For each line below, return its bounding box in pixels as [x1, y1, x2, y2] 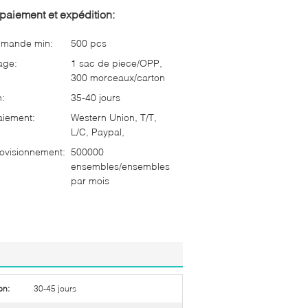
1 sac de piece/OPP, [71, 57, 162, 69]
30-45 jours [34, 283, 76, 294]
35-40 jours [71, 91, 120, 103]
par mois [71, 175, 109, 186]
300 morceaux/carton [71, 71, 165, 83]
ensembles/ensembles [71, 160, 170, 172]
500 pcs [71, 37, 107, 49]
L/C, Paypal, [71, 126, 124, 137]
